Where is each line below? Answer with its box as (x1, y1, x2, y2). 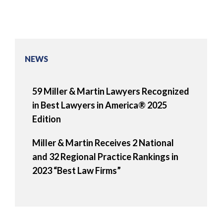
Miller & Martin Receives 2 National (32, 137, 174, 149)
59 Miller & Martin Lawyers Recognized (32, 86, 189, 97)
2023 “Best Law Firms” (32, 165, 121, 176)
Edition (32, 113, 61, 125)
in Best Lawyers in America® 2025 (32, 100, 167, 111)
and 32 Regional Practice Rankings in (32, 151, 178, 163)
